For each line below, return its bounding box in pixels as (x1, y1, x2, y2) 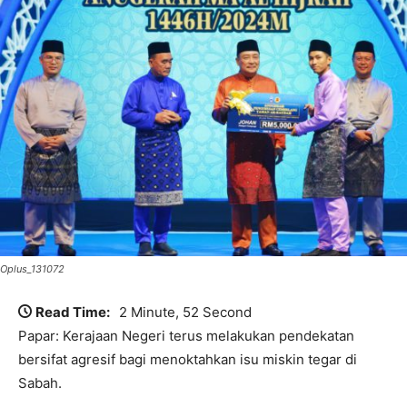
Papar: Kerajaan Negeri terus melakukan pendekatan (18, 326, 354, 344)
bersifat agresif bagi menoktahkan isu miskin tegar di (18, 350, 357, 368)
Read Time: (35, 303, 110, 321)
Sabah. (18, 373, 62, 392)
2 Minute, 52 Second (119, 303, 252, 321)
